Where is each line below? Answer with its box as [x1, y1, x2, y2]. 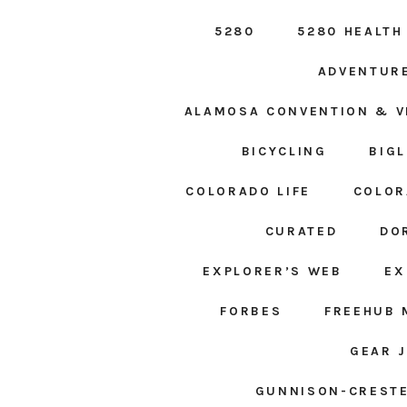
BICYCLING [241, 144, 327, 160]
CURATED [264, 223, 338, 240]
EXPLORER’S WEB [203, 263, 342, 280]
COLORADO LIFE [185, 184, 311, 200]
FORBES [220, 303, 283, 320]
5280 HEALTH [297, 24, 403, 40]
